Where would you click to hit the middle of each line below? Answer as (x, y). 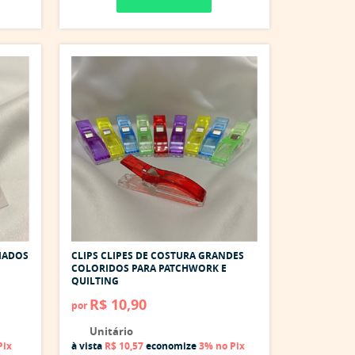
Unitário (110, 331)
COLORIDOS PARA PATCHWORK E (149, 268)
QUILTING (95, 281)
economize (171, 346)
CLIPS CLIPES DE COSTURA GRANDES (158, 256)
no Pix (230, 346)
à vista (88, 346)
